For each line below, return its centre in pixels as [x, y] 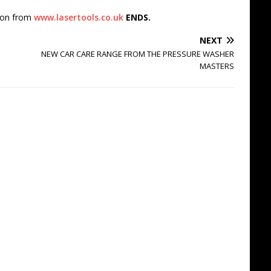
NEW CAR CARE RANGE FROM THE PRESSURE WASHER [138, 54]
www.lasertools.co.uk [79, 17]
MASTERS [217, 66]
